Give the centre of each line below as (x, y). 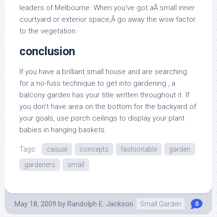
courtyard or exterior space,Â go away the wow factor (108, 20)
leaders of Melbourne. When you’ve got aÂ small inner (107, 8)
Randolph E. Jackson (100, 204)
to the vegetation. (48, 31)
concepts (94, 149)
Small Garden (161, 204)
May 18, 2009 (35, 204)
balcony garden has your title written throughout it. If (104, 95)
